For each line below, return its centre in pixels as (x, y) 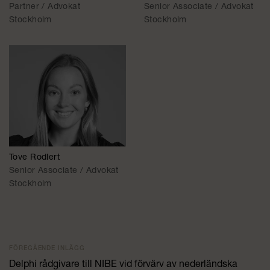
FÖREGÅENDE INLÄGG (47, 249)
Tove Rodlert (35, 158)
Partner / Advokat (45, 8)
